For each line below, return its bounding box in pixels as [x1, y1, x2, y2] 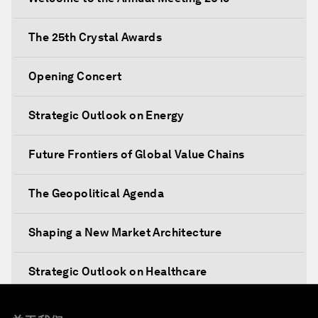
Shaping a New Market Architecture [28, 226, 222, 239]
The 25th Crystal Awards [28, 31, 163, 44]
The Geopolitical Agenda [28, 187, 165, 200]
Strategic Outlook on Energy [28, 109, 185, 122]
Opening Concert [28, 70, 121, 83]
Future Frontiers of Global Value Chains [28, 148, 245, 161]
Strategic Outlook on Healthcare [28, 265, 207, 278]
